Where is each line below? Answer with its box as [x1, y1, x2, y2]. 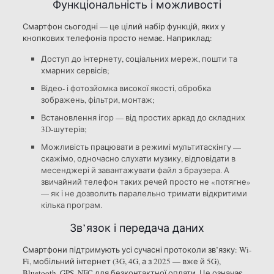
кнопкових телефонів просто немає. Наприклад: [22, 32, 212, 44]
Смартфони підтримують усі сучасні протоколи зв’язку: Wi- [22, 244, 251, 256]
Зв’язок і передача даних [69, 220, 204, 235]
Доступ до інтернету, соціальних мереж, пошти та [40, 53, 237, 65]
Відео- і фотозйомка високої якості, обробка [40, 83, 211, 94]
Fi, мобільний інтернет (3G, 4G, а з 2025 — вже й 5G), [22, 256, 221, 267]
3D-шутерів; [40, 124, 87, 135]
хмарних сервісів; [40, 65, 109, 76]
